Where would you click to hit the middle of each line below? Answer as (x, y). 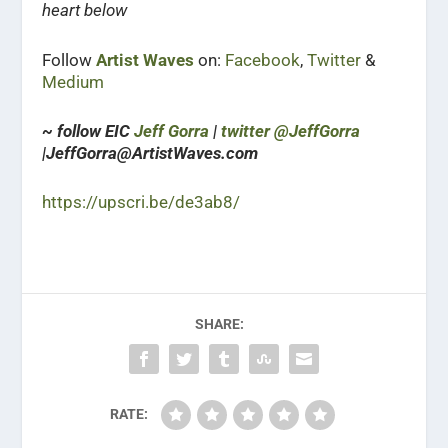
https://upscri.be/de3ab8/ (141, 201)
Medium (73, 81)
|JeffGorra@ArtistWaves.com (150, 152)
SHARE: (219, 323)
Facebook (263, 59)
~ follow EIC (88, 130)
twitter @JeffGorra (291, 130)
